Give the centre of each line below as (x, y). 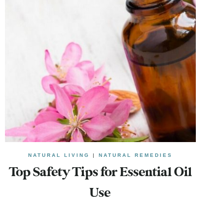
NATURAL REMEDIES (135, 155)
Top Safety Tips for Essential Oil (100, 172)
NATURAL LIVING (59, 155)
